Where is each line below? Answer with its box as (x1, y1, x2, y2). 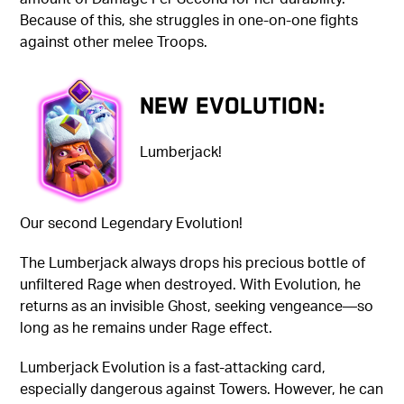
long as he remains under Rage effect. (20, 317, 273, 337)
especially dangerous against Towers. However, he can (20, 379, 384, 399)
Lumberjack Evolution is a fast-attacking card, (20, 357, 326, 377)
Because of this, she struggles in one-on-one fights (20, 10, 359, 30)
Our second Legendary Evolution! (20, 213, 243, 233)
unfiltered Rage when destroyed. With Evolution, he (20, 274, 362, 294)
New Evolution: (140, 92, 326, 120)
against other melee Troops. (20, 32, 208, 51)
